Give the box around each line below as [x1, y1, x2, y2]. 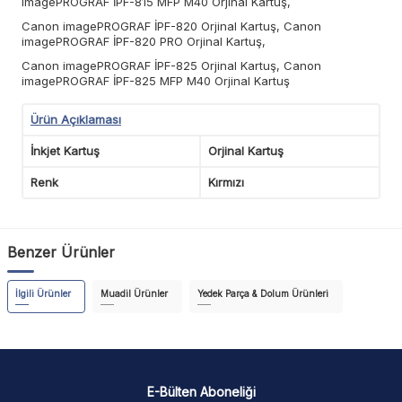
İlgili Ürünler [15, 287, 71, 299]
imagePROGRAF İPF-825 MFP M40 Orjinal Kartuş [22, 73, 290, 88]
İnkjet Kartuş [31, 143, 100, 158]
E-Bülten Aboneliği [146, 384, 256, 400]
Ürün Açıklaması [31, 111, 121, 127]
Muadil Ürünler [100, 287, 168, 299]
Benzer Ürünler [7, 242, 115, 261]
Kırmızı [208, 174, 244, 189]
